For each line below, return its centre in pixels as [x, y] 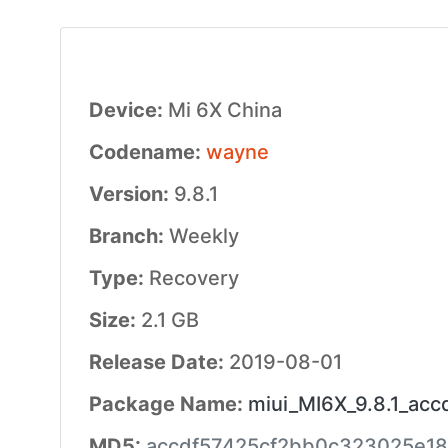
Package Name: [168, 404]
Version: [131, 194]
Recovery [193, 278]
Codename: [147, 152]
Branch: [128, 236]
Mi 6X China [224, 110]
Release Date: [158, 362]
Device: [128, 110]
